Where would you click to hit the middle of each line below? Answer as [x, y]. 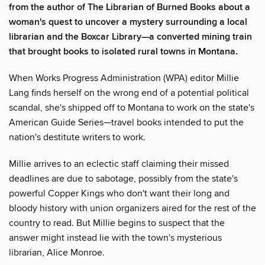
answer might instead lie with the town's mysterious [115, 237]
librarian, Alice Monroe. [57, 252]
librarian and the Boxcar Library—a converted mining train [130, 37]
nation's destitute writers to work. [77, 137]
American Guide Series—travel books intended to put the [126, 122]
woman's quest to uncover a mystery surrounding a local [128, 22]
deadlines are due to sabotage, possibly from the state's [123, 178]
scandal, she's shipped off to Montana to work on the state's [132, 107]
